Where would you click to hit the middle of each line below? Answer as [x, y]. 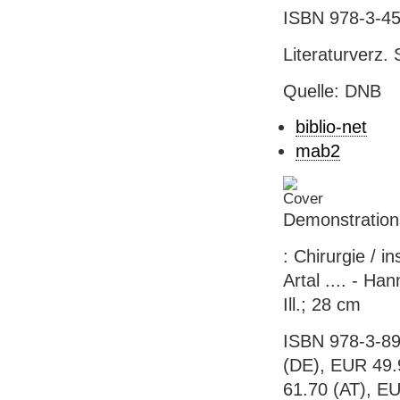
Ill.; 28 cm [321, 304]
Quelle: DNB [332, 91]
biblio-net [331, 127]
